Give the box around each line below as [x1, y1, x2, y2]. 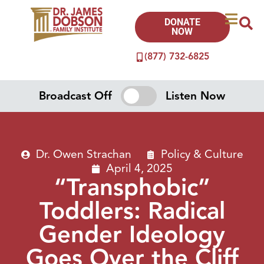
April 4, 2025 [106, 161, 173, 176]
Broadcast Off [39, 88, 113, 103]
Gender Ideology [39, 219, 225, 249]
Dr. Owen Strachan [35, 147, 131, 161]
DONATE [164, 16, 200, 28]
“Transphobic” [54, 172, 210, 202]
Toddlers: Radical [39, 196, 225, 226]
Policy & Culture [160, 147, 243, 161]
